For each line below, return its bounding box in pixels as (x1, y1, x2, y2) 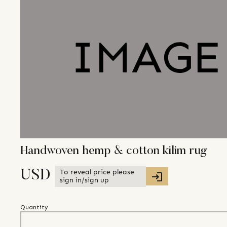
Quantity (20, 204, 48, 211)
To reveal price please (60, 168, 134, 177)
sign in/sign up (60, 176, 109, 185)
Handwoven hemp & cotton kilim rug (20, 145, 207, 158)
